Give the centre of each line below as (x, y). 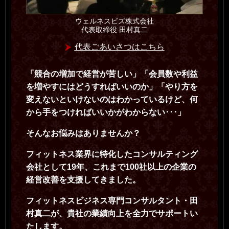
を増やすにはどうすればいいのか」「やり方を (112, 86)
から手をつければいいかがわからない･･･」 (106, 112)
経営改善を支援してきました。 (83, 179)
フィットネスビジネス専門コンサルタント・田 (112, 200)
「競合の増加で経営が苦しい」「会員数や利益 (112, 74)
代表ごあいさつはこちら (119, 47)
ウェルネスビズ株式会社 (114, 21)
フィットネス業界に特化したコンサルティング (112, 154)
